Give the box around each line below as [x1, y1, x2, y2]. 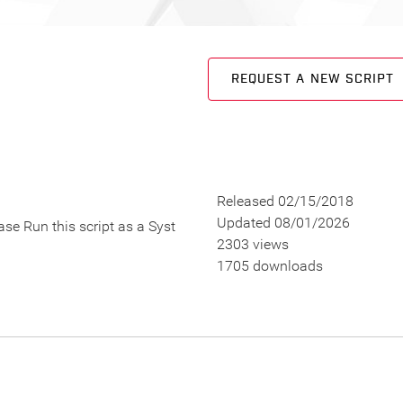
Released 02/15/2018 [216, 193, 354, 210]
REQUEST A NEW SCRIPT [231, 71, 394, 87]
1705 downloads [216, 257, 323, 274]
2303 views [216, 236, 289, 253]
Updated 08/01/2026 [216, 214, 350, 231]
